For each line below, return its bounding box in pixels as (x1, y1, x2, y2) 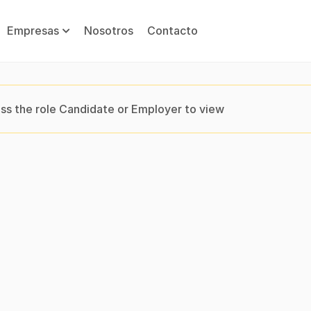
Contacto (147, 24, 198, 37)
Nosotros (84, 24, 133, 37)
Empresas (7, 24, 59, 37)
